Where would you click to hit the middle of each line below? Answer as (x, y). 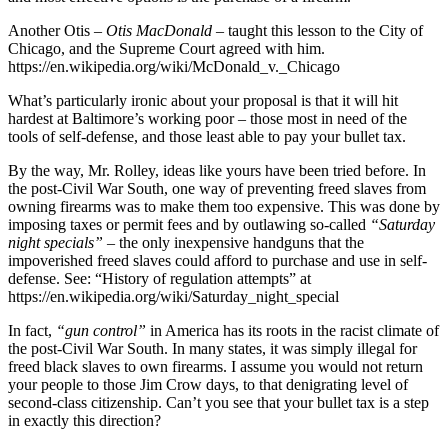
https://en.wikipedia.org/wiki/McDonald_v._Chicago (174, 66)
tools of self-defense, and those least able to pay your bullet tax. (207, 136)
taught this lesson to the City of (323, 30)
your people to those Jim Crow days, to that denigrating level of (208, 384)
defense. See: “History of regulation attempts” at (159, 278)
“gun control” (101, 330)
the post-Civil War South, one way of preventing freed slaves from (217, 188)
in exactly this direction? (84, 420)
